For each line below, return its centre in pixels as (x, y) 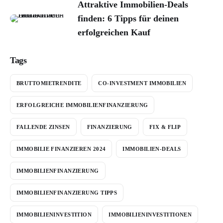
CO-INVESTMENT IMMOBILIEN (142, 83)
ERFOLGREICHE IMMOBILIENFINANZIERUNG (82, 105)
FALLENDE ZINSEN (43, 127)
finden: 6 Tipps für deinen (128, 19)
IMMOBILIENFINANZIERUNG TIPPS (67, 192)
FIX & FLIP (165, 127)
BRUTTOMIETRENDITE (49, 83)
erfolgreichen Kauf (114, 33)
